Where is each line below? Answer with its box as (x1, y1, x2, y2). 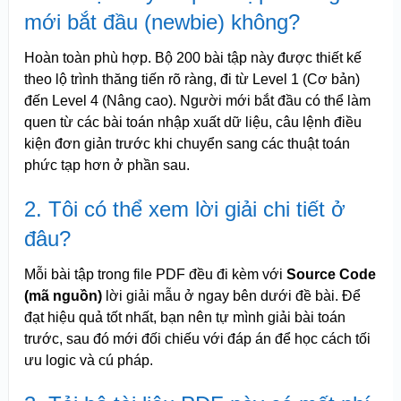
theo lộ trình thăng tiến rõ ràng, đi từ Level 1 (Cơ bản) (23, 72, 360, 88)
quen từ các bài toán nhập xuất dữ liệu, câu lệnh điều (23, 115, 362, 131)
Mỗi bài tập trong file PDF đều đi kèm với (23, 267, 286, 283)
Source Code (286, 267, 376, 283)
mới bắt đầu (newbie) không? (23, 10, 300, 35)
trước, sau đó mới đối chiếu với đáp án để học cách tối (23, 331, 371, 347)
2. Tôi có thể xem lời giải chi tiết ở (23, 197, 346, 222)
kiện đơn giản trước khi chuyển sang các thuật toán (23, 136, 350, 152)
